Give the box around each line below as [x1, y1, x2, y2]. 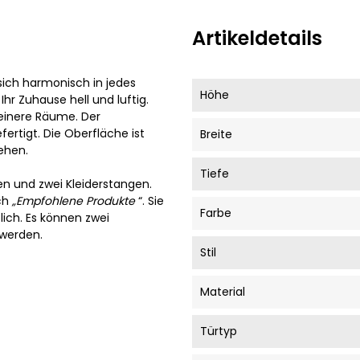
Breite [200, 125, 232, 142]
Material [200, 283, 245, 300]
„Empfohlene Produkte [12, 192, 135, 209]
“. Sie [135, 192, 164, 209]
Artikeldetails [192, 24, 322, 51]
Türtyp [200, 322, 237, 339]
